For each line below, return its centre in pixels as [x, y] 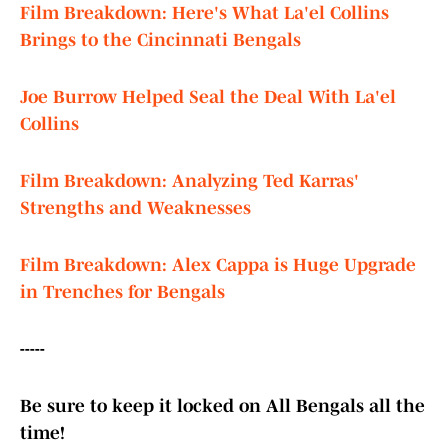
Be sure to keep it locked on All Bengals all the [222, 406]
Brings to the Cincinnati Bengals [160, 40]
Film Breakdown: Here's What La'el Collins [204, 13]
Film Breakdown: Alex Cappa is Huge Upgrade [218, 265]
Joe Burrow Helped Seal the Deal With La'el [208, 97]
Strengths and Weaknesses [135, 208]
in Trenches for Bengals [122, 292]
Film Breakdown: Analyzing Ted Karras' [189, 181]
